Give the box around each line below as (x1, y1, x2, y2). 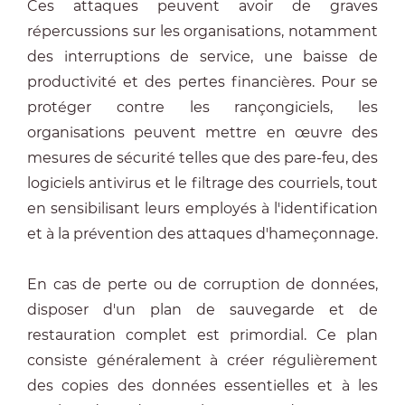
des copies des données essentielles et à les (27, 377, 378, 394)
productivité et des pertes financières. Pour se (27, 73, 378, 90)
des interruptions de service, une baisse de (27, 48, 378, 65)
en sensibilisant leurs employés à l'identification (27, 200, 378, 217)
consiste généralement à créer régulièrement (27, 352, 378, 369)
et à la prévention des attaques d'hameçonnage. (27, 225, 378, 242)
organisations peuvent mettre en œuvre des (27, 124, 378, 141)
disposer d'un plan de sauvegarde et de (27, 301, 378, 318)
